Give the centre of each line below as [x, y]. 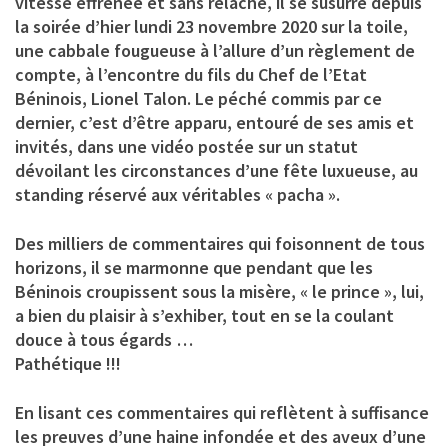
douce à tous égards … [104, 339]
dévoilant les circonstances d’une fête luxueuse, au [216, 170]
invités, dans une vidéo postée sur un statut [186, 146]
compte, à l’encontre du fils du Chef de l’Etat [191, 74]
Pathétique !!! [68, 363]
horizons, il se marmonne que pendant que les [194, 267]
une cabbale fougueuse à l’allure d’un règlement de [215, 50]
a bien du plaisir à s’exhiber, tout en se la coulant [204, 315]
